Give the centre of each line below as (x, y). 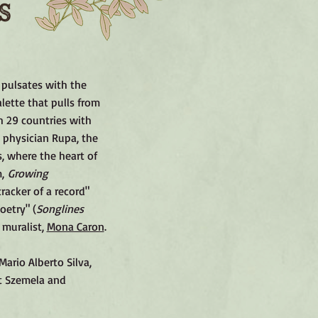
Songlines (60, 209)
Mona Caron (75, 226)
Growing (28, 173)
